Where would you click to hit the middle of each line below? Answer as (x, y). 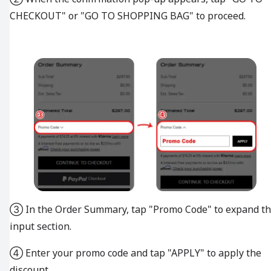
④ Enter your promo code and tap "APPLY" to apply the (135, 253)
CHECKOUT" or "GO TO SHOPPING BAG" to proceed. (128, 15)
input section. (41, 227)
